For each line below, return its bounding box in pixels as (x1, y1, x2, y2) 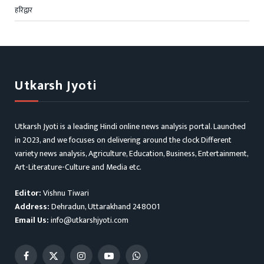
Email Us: (15, 213, 49, 227)
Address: (15, 199, 49, 213)
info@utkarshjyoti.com (49, 213, 128, 227)
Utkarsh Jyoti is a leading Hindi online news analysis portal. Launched (15, 119, 246, 133)
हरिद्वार (15, 3, 32, 16)
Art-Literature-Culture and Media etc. (15, 160, 141, 174)
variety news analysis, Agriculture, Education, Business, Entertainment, (15, 146, 248, 160)
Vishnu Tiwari (43, 186, 89, 200)
